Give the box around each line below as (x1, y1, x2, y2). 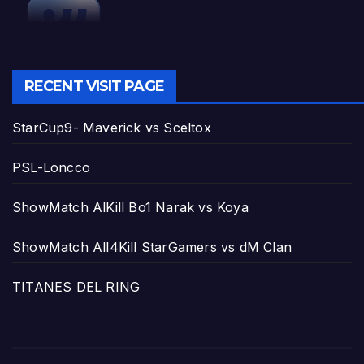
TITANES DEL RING (12, 279, 141, 296)
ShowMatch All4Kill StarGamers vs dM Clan (12, 239, 292, 256)
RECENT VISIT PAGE (24, 77, 164, 96)
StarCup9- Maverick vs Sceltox (12, 119, 211, 136)
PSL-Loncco (12, 159, 90, 176)
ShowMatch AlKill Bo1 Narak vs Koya (12, 199, 249, 216)
